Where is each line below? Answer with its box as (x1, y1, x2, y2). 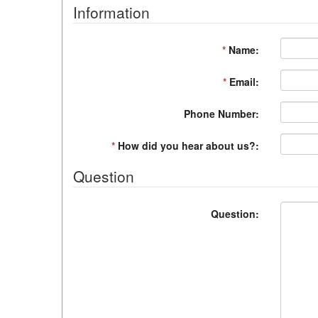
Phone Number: (184, 106, 259, 121)
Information (73, 1, 150, 23)
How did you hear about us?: (115, 138, 259, 153)
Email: (226, 75, 259, 89)
